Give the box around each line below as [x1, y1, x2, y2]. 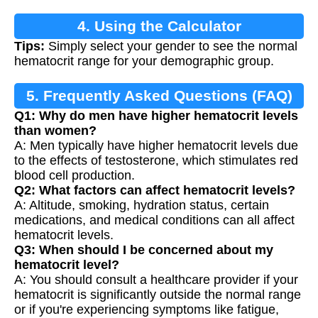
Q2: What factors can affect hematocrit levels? [14, 183, 295, 197]
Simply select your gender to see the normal [45, 39, 297, 53]
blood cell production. [14, 168, 135, 182]
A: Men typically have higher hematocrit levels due [14, 138, 298, 153]
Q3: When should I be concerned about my [14, 243, 273, 257]
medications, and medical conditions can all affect [14, 213, 295, 227]
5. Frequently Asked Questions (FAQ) [26, 87, 292, 104]
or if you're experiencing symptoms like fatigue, [14, 302, 279, 317]
